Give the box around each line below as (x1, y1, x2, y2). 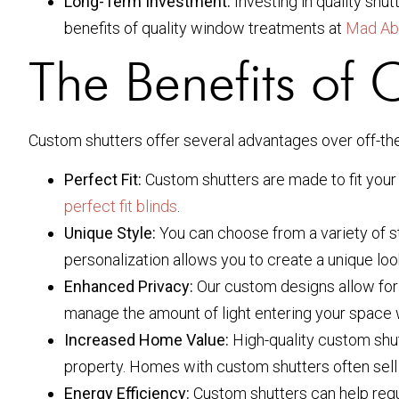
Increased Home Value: (64, 330, 229, 350)
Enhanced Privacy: (64, 277, 193, 297)
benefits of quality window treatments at (64, 18, 346, 37)
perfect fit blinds (64, 197, 177, 216)
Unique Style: (64, 224, 156, 243)
